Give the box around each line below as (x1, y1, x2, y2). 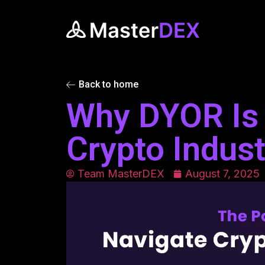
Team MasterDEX (77, 167, 164, 180)
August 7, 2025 (185, 167, 260, 180)
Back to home (79, 79, 138, 90)
